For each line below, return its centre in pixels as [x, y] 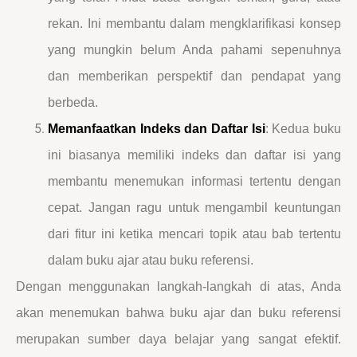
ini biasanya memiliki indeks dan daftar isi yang [194, 155]
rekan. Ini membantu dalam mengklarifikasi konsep [194, 23]
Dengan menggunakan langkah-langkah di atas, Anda [178, 286]
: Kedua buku [303, 128]
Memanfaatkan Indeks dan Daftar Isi [157, 128]
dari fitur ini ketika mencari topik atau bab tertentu [194, 233]
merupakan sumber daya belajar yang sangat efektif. [178, 339]
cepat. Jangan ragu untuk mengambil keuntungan [194, 207]
